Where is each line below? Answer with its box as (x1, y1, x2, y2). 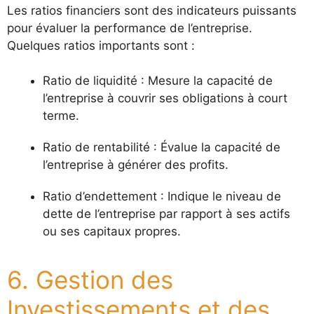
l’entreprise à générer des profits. (43, 158, 228, 172)
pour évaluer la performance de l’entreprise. (7, 20, 252, 35)
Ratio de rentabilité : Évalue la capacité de (43, 140, 280, 154)
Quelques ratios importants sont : (7, 38, 195, 53)
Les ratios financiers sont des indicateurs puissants (7, 3, 296, 18)
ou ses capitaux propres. (43, 224, 181, 238)
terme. (43, 109, 79, 123)
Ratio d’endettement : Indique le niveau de (43, 189, 281, 203)
